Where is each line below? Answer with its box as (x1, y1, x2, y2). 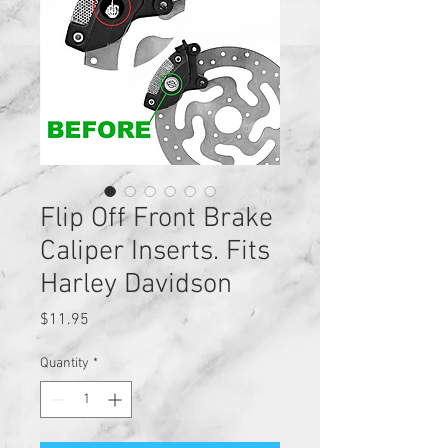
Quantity (40, 354, 89, 372)
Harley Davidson (40, 267, 232, 302)
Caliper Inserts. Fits (40, 234, 270, 269)
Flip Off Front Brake (40, 201, 273, 236)
